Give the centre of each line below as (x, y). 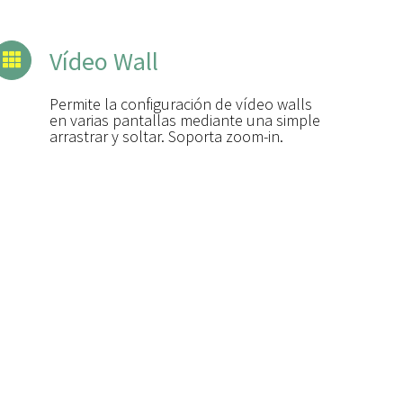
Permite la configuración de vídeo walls (181, 103)
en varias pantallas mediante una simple (185, 120)
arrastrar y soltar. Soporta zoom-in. (166, 136)
